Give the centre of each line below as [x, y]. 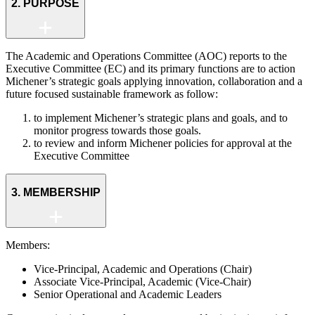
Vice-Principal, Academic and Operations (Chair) [143, 269]
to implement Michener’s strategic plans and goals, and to [161, 117]
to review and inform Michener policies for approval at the [163, 143]
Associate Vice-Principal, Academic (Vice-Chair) [142, 281]
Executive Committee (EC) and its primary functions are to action [150, 68]
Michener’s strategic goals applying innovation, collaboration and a [154, 81]
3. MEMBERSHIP [56, 193]
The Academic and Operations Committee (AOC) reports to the [146, 56]
